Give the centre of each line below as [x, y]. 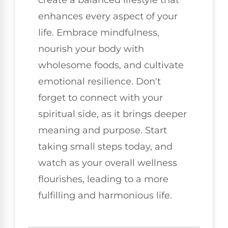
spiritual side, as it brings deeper [112, 114]
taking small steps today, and [105, 147]
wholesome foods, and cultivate [111, 65]
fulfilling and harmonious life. [105, 196]
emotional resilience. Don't [99, 82]
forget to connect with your [101, 98]
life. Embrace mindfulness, [99, 33]
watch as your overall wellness [108, 163]
